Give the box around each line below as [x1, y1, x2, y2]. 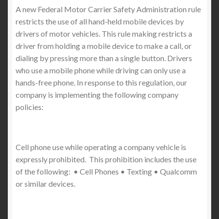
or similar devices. [16, 178, 75, 188]
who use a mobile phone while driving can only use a [16, 65, 186, 75]
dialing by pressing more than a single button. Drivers [16, 53, 192, 63]
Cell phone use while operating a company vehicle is [16, 142, 186, 152]
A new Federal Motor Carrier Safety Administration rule [16, 4, 201, 14]
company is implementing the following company [16, 89, 178, 99]
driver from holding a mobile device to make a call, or [16, 41, 192, 50]
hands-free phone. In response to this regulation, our [16, 77, 187, 87]
